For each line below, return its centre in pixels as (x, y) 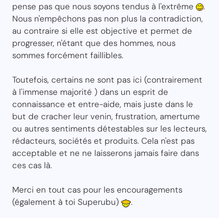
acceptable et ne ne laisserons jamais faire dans (106, 153)
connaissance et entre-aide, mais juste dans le (103, 104)
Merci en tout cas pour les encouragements (97, 189)
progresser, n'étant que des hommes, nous (94, 43)
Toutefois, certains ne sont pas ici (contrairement (107, 79)
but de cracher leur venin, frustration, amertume (106, 116)
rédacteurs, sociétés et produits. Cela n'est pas (103, 141)
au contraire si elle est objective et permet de (102, 31)
